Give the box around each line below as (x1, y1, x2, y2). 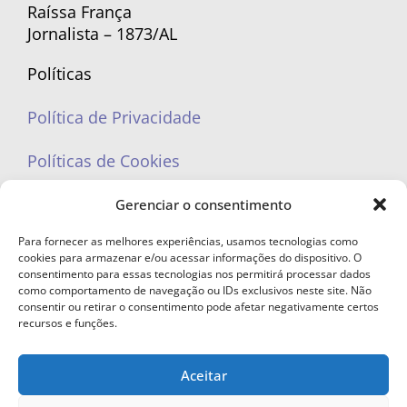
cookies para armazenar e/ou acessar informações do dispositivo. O (18, 250, 362, 265)
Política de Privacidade (27, 106, 201, 128)
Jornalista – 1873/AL (27, 23, 177, 45)
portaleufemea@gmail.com (121, 256, 286, 273)
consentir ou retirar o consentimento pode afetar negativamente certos (18, 299, 379, 314)
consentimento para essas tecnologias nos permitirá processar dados (18, 266, 371, 282)
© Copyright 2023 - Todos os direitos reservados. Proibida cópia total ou (22, 370, 385, 385)
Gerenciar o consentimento (115, 195, 292, 213)
